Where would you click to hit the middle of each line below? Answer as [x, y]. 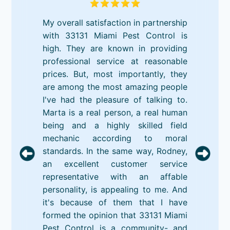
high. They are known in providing [115, 48]
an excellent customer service [115, 164]
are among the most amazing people [115, 87]
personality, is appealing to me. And [115, 189]
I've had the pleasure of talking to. [115, 99]
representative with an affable [115, 176]
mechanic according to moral [115, 138]
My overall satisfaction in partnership [115, 22]
